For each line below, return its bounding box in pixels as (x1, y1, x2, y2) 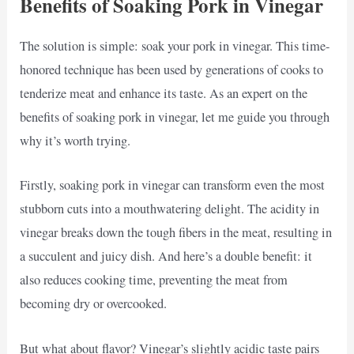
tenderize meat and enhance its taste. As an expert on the (20, 85, 308, 103)
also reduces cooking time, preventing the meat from (20, 271, 288, 289)
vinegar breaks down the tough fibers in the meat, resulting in (20, 224, 333, 242)
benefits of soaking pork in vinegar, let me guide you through (20, 108, 330, 126)
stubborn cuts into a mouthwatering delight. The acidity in (20, 200, 320, 218)
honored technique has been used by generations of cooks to (20, 61, 324, 79)
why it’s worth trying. (20, 132, 131, 150)
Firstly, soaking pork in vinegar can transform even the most (20, 176, 326, 194)
